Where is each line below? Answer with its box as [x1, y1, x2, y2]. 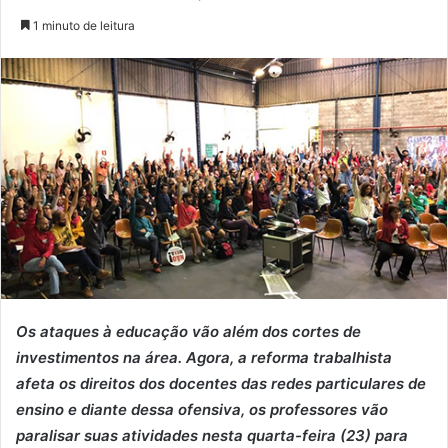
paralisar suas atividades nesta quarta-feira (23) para [16, 425, 408, 445]
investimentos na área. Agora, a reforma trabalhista [16, 347, 392, 367]
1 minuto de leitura [30, 17, 135, 33]
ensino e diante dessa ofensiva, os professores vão [16, 399, 388, 419]
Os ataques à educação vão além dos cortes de [16, 321, 361, 341]
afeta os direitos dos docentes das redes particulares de [16, 373, 426, 393]
